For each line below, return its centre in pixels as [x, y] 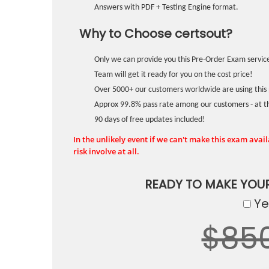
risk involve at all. [106, 151]
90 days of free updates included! [150, 120]
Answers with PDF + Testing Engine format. [166, 8]
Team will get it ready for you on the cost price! [174, 75]
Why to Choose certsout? [156, 34]
